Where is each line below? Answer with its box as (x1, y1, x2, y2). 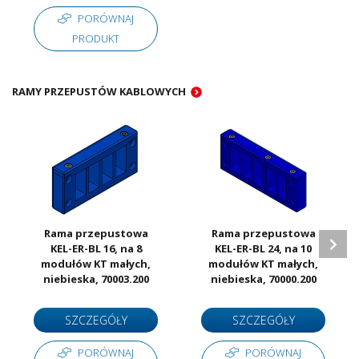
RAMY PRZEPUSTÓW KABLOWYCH (12, 84, 186, 99)
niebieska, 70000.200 (210, 272, 317, 287)
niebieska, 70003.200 (42, 272, 149, 287)
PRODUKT (72, 31, 119, 46)
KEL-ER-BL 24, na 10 (215, 241, 312, 256)
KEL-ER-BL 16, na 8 (50, 241, 142, 256)
